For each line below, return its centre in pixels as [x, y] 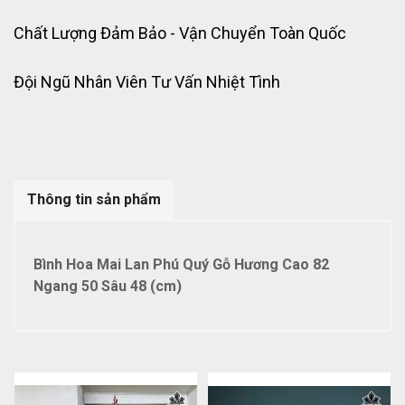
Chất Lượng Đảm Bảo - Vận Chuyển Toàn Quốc [180, 33]
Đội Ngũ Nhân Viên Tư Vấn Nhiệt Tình [147, 82]
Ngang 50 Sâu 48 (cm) [108, 287]
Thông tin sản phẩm [94, 200]
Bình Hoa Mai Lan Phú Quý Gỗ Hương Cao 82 [181, 265]
